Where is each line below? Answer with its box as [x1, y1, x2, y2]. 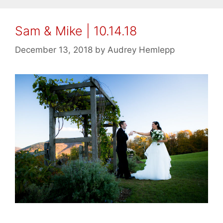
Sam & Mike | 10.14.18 [15, 23, 137, 38]
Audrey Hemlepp [108, 45, 175, 55]
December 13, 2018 [15, 45, 93, 55]
